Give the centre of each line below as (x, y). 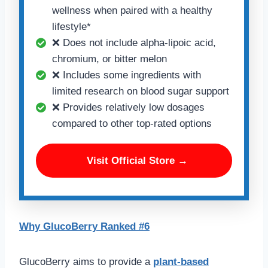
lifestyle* (71, 26)
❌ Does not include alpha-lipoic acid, (134, 42)
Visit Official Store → (137, 160)
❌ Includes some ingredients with (127, 75)
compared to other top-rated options (132, 123)
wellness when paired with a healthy (132, 10)
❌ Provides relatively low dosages (128, 107)
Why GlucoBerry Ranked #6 (84, 226)
